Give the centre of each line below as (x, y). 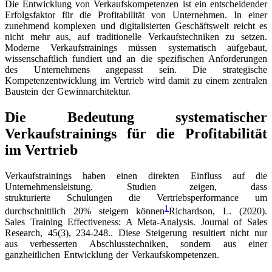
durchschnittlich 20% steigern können (85, 211)
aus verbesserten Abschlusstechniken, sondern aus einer (136, 243)
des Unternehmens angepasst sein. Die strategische (136, 69)
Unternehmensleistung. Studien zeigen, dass (136, 186)
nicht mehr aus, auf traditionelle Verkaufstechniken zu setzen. (136, 36)
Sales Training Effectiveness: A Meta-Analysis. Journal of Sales (136, 222)
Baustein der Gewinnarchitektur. (68, 91)
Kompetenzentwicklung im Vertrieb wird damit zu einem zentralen (136, 80)
